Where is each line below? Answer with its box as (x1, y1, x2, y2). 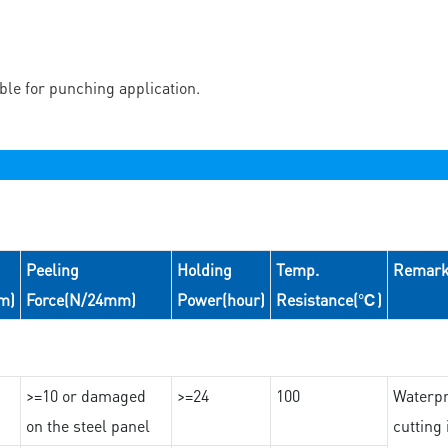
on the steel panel (25, 415, 150, 437)
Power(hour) (176, 289, 265, 311)
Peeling (25, 259, 79, 281)
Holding (176, 259, 232, 281)
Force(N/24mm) (25, 289, 136, 311)
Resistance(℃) (275, 289, 382, 311)
